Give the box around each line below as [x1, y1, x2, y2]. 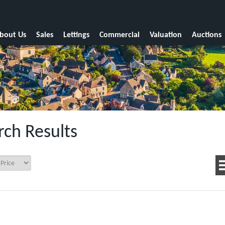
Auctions [192, 31, 221, 39]
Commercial [99, 31, 140, 39]
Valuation [150, 31, 182, 39]
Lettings [63, 31, 89, 39]
